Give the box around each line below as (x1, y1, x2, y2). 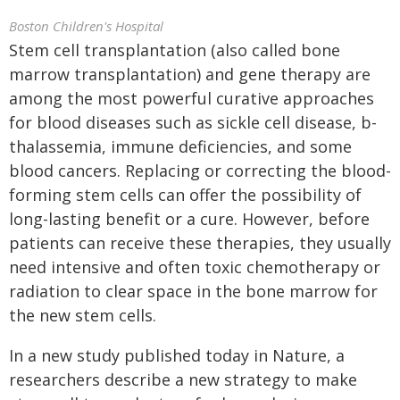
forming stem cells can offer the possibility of (9, 184, 362, 205)
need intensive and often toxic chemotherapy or (9, 256, 380, 278)
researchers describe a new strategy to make (9, 369, 357, 390)
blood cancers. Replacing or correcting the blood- (9, 160, 391, 181)
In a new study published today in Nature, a (9, 345, 345, 366)
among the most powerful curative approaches (9, 87, 374, 109)
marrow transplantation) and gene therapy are (9, 63, 371, 85)
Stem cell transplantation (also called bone (9, 39, 340, 61)
